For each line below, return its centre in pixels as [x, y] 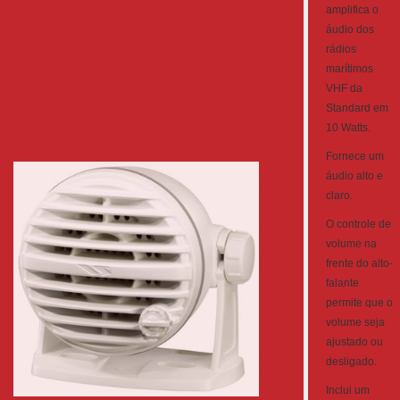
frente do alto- [359, 263]
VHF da [344, 88]
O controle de [358, 224]
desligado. [351, 362]
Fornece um [355, 156]
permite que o [359, 303]
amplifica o [352, 10]
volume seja [355, 322]
